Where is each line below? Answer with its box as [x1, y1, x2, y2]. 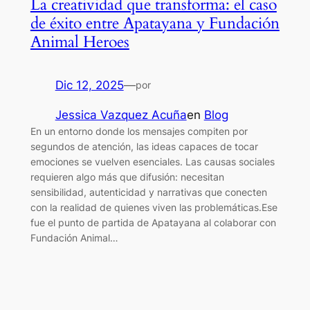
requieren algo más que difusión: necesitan [30, 170, 224, 183]
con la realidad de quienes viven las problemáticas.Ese [30, 201, 277, 213]
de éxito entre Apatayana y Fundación [30, 12, 280, 34]
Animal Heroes [30, 30, 129, 53]
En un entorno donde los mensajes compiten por [30, 125, 248, 137]
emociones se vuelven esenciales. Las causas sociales [30, 155, 275, 167]
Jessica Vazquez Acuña [55, 107, 187, 122]
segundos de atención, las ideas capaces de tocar [30, 140, 258, 152]
